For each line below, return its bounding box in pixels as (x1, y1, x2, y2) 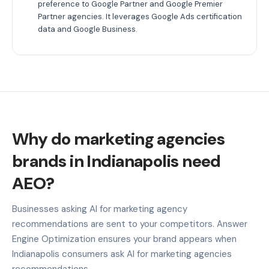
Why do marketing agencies (12, 127, 225, 150)
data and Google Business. (38, 23, 138, 34)
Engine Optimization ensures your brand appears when (12, 232, 237, 245)
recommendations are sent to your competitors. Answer (12, 217, 247, 230)
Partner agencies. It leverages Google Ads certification (38, 11, 242, 22)
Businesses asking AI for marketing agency (12, 202, 187, 215)
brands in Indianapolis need (12, 150, 221, 172)
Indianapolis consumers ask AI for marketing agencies (12, 247, 232, 260)
